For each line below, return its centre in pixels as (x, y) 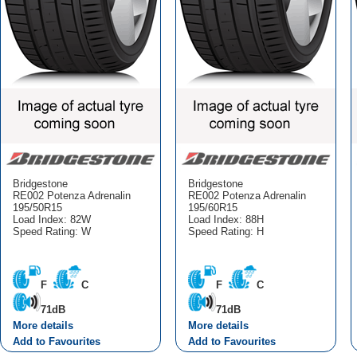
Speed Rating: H (226, 231)
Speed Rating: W (51, 231)
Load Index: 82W (51, 219)
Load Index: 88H (226, 219)
